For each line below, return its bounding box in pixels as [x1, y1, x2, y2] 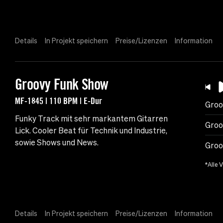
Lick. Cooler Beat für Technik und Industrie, [15, 126, 167, 135]
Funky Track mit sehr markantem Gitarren [15, 114, 168, 123]
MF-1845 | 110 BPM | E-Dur [15, 95, 102, 107]
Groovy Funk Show [15, 75, 109, 94]
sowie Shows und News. [15, 138, 99, 147]
